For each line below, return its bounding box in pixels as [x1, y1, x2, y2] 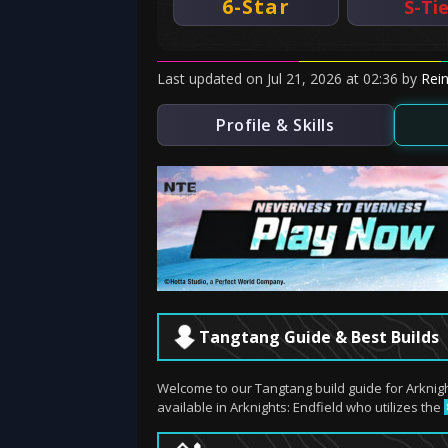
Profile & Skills [216, 114, 335, 136]
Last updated [157, 69, 246, 88]
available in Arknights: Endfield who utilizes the [157, 398, 444, 416]
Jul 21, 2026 [267, 69, 342, 88]
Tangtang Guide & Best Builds [199, 326, 439, 348]
